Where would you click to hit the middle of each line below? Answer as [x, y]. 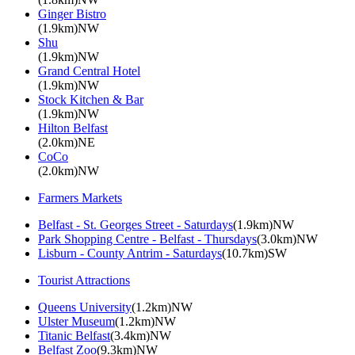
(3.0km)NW [287, 239]
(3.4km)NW [141, 335]
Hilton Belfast [73, 128]
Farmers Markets [80, 197]
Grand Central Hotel [89, 71]
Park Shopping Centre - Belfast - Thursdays [147, 239]
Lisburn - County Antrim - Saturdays [130, 253]
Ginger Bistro [72, 13]
